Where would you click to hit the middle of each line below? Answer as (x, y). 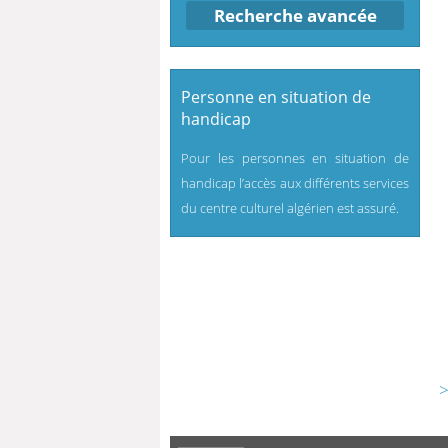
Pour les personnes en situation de (295, 158)
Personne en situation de (276, 97)
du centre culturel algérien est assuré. (290, 208)
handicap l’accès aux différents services (295, 183)
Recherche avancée (295, 15)
